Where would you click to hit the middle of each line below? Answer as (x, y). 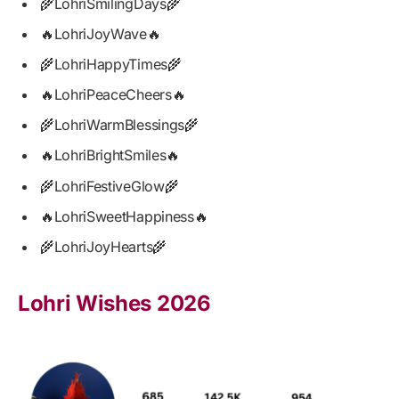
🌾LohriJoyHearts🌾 (103, 246)
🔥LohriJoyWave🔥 (101, 34)
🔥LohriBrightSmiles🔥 (110, 155)
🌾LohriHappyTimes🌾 (111, 65)
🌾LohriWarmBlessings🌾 (119, 125)
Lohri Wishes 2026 (114, 303)
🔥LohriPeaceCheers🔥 (113, 95)
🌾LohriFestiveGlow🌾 (110, 186)
